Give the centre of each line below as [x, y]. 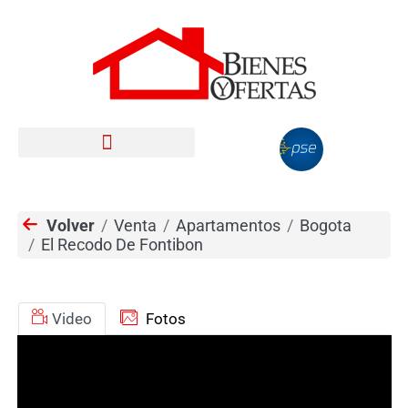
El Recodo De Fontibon [122, 244]
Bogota [325, 225]
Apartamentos [228, 225]
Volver [68, 225]
